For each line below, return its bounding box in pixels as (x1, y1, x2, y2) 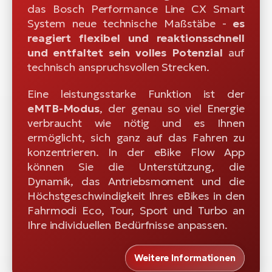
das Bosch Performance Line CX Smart (27, 1, 245, 16)
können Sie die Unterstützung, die (27, 159, 245, 174)
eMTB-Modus (27, 101, 100, 115)
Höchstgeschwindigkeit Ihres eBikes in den (27, 188, 245, 203)
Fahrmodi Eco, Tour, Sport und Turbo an (27, 203, 245, 217)
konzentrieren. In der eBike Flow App (27, 144, 245, 159)
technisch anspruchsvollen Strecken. (27, 59, 209, 74)
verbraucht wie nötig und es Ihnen (27, 115, 245, 130)
